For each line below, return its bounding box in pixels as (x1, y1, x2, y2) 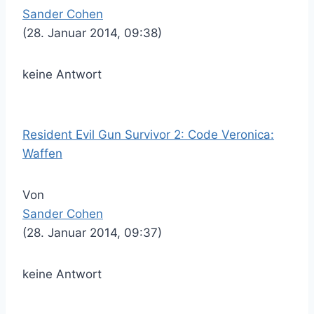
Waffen (22, 146, 62, 161)
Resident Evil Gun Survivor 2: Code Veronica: (22, 128, 274, 142)
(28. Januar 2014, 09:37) (22, 226, 162, 240)
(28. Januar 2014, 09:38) (22, 26, 162, 40)
